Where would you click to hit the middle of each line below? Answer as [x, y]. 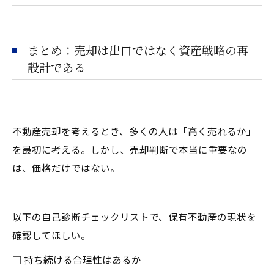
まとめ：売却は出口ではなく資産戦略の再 [138, 50]
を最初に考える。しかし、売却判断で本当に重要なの [130, 149]
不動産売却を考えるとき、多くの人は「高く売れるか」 [134, 131]
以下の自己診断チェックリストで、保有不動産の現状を [134, 217]
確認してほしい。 [51, 235]
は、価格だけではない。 [66, 168]
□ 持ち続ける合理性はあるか [77, 259]
